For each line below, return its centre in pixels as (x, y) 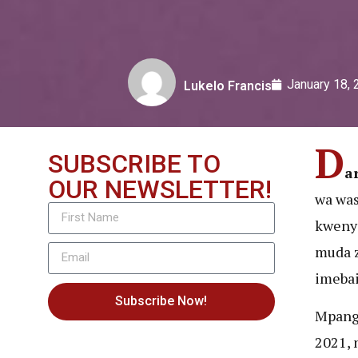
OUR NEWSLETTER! (160, 189)
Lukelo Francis (228, 86)
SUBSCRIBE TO (134, 163)
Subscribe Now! (161, 301)
